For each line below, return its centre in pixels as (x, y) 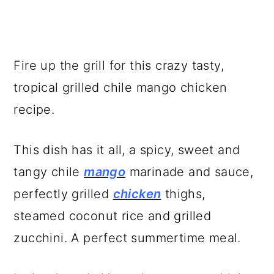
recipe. (36, 110)
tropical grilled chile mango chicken (120, 88)
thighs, (183, 194)
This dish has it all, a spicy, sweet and (127, 150)
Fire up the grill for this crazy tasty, (119, 66)
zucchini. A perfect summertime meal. (127, 238)
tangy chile (49, 172)
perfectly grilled (63, 194)
